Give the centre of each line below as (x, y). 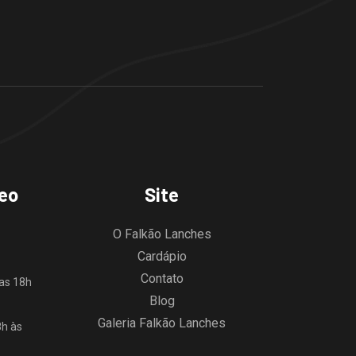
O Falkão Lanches (162, 234)
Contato (162, 278)
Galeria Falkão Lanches (162, 323)
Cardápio (162, 256)
